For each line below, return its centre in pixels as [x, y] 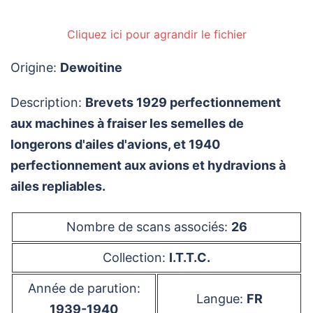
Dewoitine [91, 67]
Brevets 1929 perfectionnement [183, 102]
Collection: [136, 257]
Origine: [35, 67]
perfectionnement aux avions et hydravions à [148, 165]
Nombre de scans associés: [148, 227]
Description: [48, 102]
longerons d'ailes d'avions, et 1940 [115, 144]
